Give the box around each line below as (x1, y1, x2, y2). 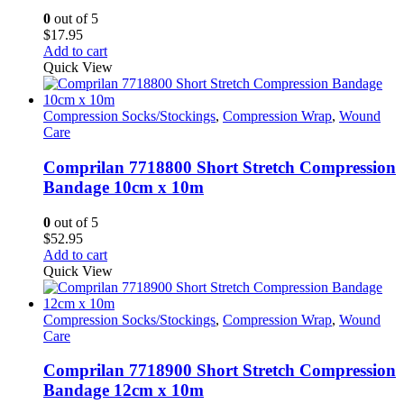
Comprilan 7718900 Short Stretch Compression (43, 361, 396, 381)
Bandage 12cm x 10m (43, 381, 204, 400)
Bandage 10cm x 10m (43, 177, 204, 197)
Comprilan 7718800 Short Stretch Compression (43, 157, 396, 177)
